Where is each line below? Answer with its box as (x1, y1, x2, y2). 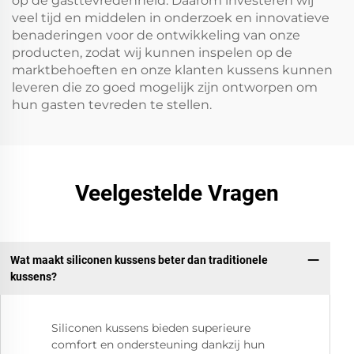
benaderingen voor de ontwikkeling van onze (12, 28, 300, 43)
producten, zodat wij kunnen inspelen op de (12, 45, 292, 60)
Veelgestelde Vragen (75, 180, 279, 206)
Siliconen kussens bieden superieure (51, 321, 250, 336)
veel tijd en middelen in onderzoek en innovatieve (12, 10, 330, 25)
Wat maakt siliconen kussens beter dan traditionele (9, 253, 268, 266)
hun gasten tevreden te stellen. (12, 97, 212, 112)
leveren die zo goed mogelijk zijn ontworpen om (12, 80, 318, 95)
